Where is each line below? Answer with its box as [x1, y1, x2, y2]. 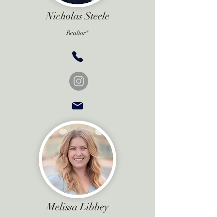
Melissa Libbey [46, 201, 109, 213]
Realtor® [66, 29, 89, 37]
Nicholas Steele [46, 10, 109, 22]
